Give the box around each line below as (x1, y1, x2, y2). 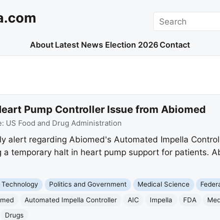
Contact (160, 40, 191, 50)
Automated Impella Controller (25, 195, 117, 204)
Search (153, 12, 181, 23)
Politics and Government (49, 180, 127, 189)
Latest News (55, 40, 104, 50)
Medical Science (137, 180, 190, 189)
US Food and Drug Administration (5, 118, 122, 128)
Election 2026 (105, 40, 158, 50)
